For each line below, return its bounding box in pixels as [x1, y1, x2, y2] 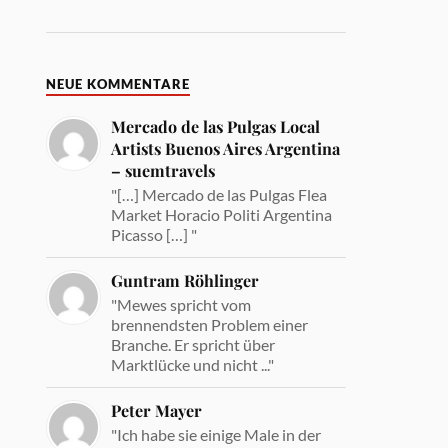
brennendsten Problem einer [111, 314, 309, 334]
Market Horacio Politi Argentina [111, 204, 333, 224]
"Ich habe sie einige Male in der [111, 424, 322, 444]
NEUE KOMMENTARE [46, 76, 191, 92]
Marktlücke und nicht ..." [111, 354, 275, 374]
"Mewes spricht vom [111, 294, 252, 314]
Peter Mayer [111, 399, 203, 421]
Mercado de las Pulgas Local [111, 115, 321, 137]
